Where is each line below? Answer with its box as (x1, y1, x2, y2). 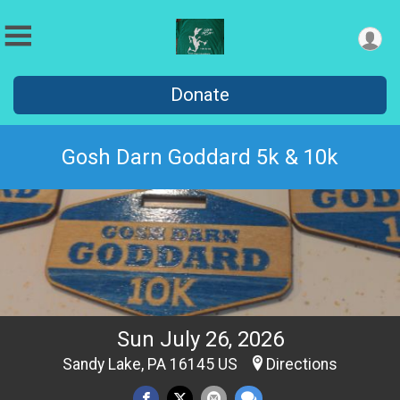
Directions (266, 355, 337, 374)
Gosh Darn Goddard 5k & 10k (62, 145, 338, 170)
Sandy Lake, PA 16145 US (62, 355, 241, 374)
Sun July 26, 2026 (116, 327, 284, 353)
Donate (171, 84, 229, 105)
